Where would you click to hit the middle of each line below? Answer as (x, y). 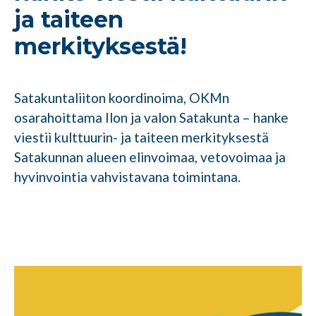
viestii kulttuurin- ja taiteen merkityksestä (141, 138)
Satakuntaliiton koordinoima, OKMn (122, 98)
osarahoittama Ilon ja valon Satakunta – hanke (151, 118)
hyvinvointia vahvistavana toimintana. (127, 177)
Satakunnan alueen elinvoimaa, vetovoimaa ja (150, 157)
